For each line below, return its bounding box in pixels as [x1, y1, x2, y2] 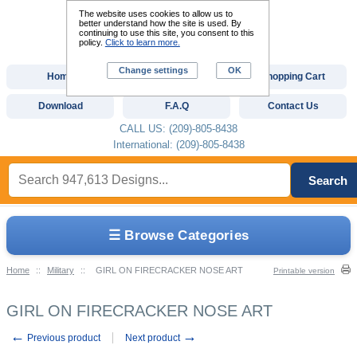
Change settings [119, 65, 189, 75]
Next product [125, 332, 182, 343]
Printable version [273, 266, 335, 275]
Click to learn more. [104, 37, 180, 47]
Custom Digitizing [136, 71, 217, 82]
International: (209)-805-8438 [112, 139, 245, 151]
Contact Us [267, 100, 319, 112]
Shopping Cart [261, 71, 325, 82]
